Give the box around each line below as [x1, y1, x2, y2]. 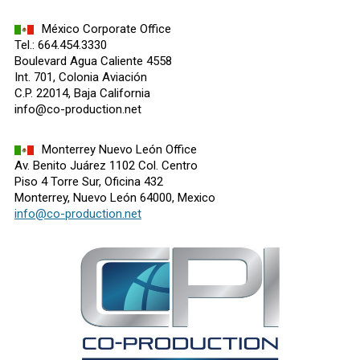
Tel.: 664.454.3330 [14, 38, 107, 53]
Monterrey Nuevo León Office [42, 142, 197, 157]
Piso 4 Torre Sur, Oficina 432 [14, 174, 163, 190]
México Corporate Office [42, 22, 171, 37]
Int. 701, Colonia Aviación [14, 70, 147, 85]
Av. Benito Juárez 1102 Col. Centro [14, 158, 198, 174]
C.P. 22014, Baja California [14, 86, 150, 101]
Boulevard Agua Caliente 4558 [14, 54, 172, 69]
